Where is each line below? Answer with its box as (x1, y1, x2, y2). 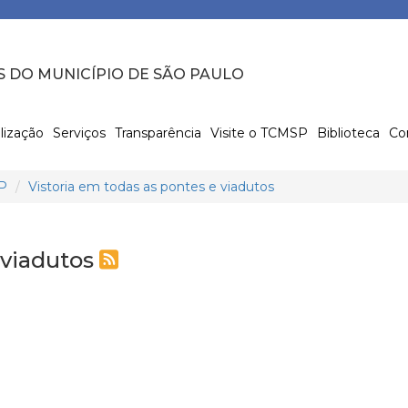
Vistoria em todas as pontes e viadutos (28, 178, 274, 195)
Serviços (52, 124, 106, 141)
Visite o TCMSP (209, 124, 308, 141)
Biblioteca (316, 124, 380, 141)
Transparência (114, 124, 201, 141)
